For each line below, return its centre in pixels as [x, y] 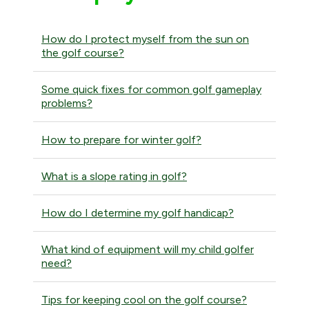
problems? [67, 103]
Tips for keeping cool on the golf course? [144, 299]
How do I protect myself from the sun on [145, 39]
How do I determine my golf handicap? [138, 212]
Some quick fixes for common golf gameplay [151, 89]
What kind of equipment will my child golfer [148, 249]
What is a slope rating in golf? [114, 176]
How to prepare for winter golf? [121, 139]
